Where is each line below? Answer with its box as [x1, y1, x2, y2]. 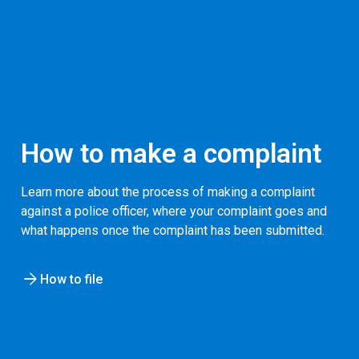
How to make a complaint [21, 137, 321, 169]
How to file [40, 271, 103, 287]
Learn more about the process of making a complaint [21, 184, 315, 200]
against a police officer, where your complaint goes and [21, 203, 327, 219]
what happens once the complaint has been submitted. [21, 222, 325, 238]
